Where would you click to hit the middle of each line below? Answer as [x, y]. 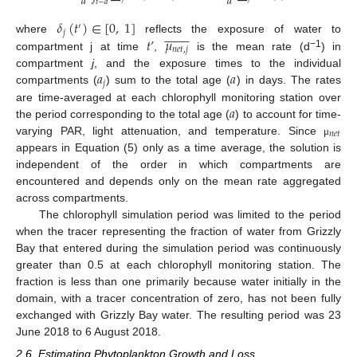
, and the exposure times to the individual [218, 63]
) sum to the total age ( [169, 80]
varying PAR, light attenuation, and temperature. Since [170, 130]
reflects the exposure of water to [238, 29]
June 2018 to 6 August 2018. [88, 331]
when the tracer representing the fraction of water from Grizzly [178, 231]
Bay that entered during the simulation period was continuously [178, 247]
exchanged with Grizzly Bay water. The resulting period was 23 [178, 314]
